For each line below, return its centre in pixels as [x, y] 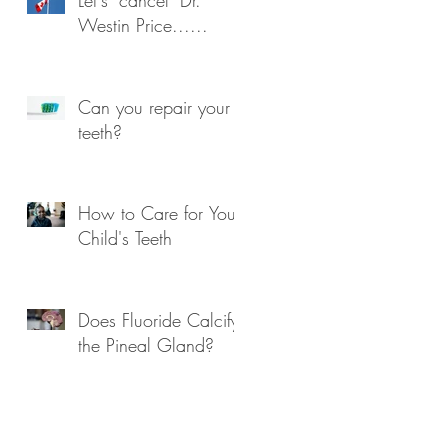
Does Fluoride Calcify [158, 319]
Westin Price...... [143, 24]
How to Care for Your [159, 212]
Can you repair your [154, 106]
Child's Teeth [125, 237]
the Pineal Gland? [146, 344]
